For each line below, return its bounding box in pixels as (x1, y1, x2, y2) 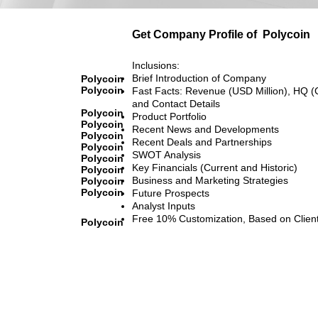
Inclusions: (132, 59, 180, 71)
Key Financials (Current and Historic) (132, 161, 297, 173)
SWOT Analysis (132, 148, 201, 160)
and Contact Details (132, 97, 220, 109)
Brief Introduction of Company (132, 72, 266, 84)
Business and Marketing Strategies (132, 174, 288, 186)
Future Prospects (132, 187, 209, 199)
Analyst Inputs (132, 199, 195, 212)
